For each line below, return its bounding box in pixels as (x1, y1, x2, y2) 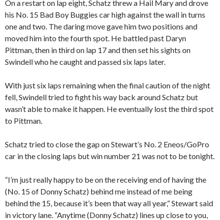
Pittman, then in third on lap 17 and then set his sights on (5, 45, 191, 55)
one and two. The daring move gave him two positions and (5, 22, 197, 31)
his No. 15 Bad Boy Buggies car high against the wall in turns (5, 10, 205, 20)
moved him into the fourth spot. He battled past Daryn (5, 33, 186, 43)
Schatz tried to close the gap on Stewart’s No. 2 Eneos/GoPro (5, 139, 209, 149)
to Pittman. (5, 116, 42, 126)
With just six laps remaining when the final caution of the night (5, 81, 210, 90)
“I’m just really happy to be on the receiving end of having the (5, 175, 206, 185)
